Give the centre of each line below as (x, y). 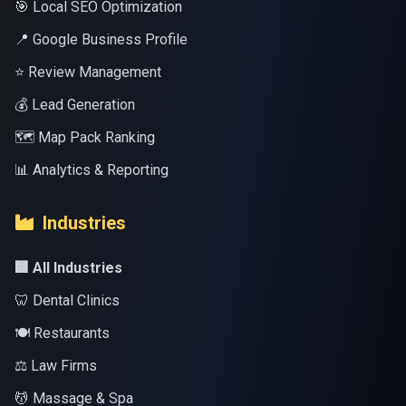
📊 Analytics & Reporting (92, 170)
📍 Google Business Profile (101, 39)
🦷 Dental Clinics (67, 300)
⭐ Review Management (88, 72)
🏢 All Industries (68, 268)
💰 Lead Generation (75, 105)
